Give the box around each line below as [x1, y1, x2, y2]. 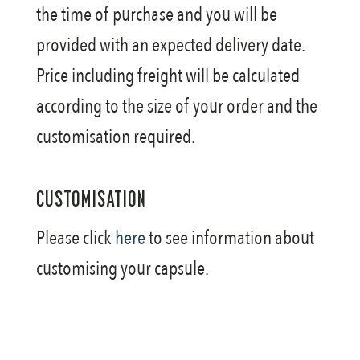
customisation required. [35, 124, 195, 150]
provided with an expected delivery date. [35, 32, 305, 59]
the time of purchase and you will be [35, 2, 277, 28]
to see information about [145, 225, 314, 252]
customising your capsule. [35, 256, 209, 282]
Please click [35, 225, 115, 252]
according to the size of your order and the [35, 93, 317, 120]
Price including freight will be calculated [35, 63, 300, 89]
